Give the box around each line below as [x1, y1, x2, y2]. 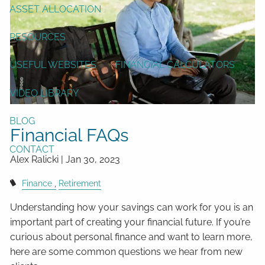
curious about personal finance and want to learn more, [10, 231, 253, 243]
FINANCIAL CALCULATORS [115, 59, 235, 71]
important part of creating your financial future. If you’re [10, 216, 251, 228]
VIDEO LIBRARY [9, 87, 79, 99]
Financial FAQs [10, 125, 129, 146]
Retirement [58, 178, 101, 189]
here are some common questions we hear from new [10, 246, 243, 258]
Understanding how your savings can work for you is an [10, 202, 254, 214]
